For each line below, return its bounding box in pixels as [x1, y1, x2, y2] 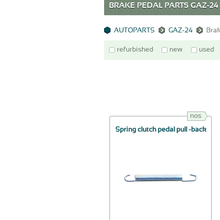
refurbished [117, 46, 153, 54]
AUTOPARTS [114, 27, 155, 34]
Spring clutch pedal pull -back [115, 126, 206, 134]
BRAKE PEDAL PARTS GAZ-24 [109, 1, 219, 10]
